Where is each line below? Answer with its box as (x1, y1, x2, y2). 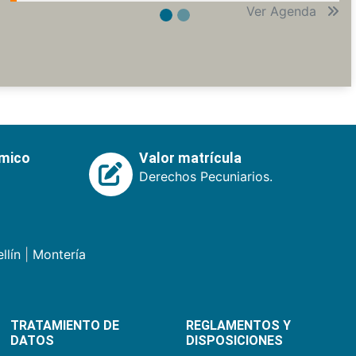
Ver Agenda (246, 2, 320, 19)
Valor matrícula (138, 149, 242, 166)
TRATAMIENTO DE (10, 317, 119, 333)
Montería (32, 246, 86, 262)
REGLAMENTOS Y (186, 317, 292, 333)
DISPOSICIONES (186, 332, 284, 348)
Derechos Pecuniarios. (138, 168, 273, 184)
